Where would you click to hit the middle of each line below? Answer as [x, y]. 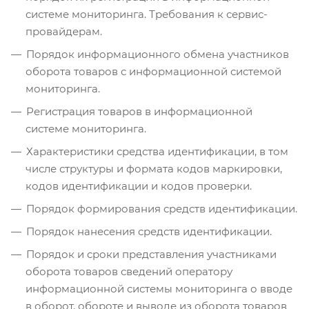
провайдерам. [64, 32]
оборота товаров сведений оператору [129, 272]
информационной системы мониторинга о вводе [159, 289]
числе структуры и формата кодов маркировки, [154, 169]
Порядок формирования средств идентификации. [162, 209]
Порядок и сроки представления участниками [151, 255]
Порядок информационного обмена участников [158, 54]
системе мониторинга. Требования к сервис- [147, 14]
